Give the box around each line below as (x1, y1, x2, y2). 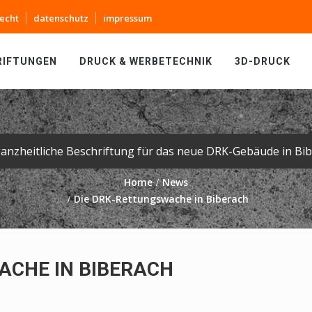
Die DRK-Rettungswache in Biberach (73, 192, 249, 205)
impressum (103, 12, 152, 24)
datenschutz (33, 12, 88, 24)
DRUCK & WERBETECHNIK (79, 56, 212, 67)
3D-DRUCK (235, 56, 290, 67)
